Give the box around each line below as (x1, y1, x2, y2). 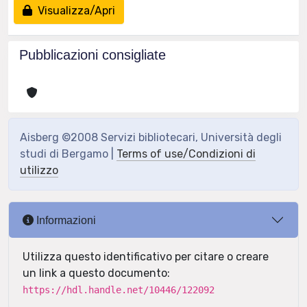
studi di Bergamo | (20, 147, 116, 160)
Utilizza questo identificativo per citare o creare (23, 250, 269, 263)
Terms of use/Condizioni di (116, 147, 256, 160)
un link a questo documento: (23, 267, 170, 280)
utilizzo (20, 164, 58, 177)
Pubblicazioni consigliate (19, 47, 166, 62)
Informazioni (34, 214, 96, 226)
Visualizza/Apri (32, 3, 115, 17)
